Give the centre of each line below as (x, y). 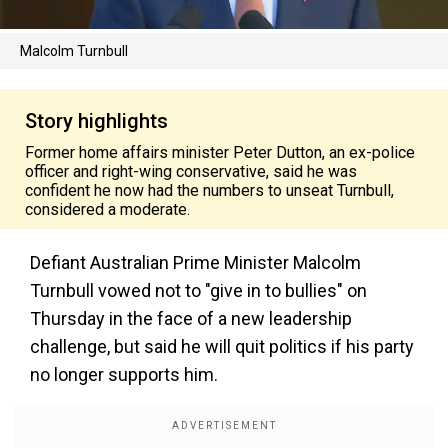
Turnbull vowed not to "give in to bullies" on (198, 290)
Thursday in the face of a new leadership (191, 318)
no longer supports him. (124, 374)
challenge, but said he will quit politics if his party (222, 346)
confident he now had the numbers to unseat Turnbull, (209, 190)
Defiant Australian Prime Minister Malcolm (195, 262)
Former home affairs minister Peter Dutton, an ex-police (220, 152)
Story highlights (96, 120)
